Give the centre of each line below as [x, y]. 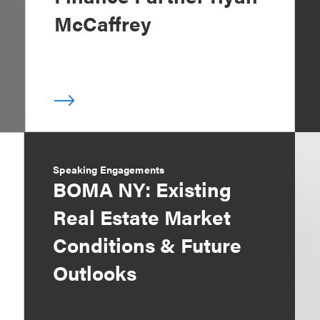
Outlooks [95, 272]
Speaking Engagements [109, 170]
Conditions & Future [147, 245]
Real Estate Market [142, 217]
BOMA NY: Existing [142, 189]
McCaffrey [102, 23]
